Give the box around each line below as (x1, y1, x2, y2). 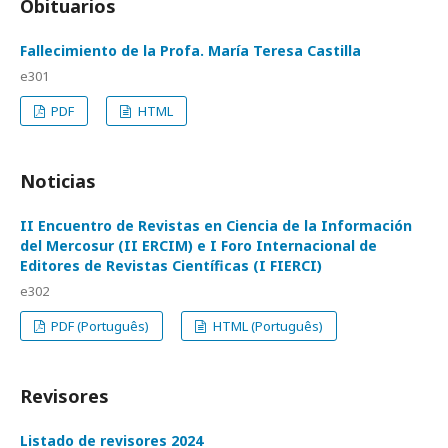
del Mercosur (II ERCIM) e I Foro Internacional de (20, 236, 377, 256)
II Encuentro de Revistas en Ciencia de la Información (20, 216, 412, 236)
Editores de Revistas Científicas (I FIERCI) (20, 256, 322, 276)
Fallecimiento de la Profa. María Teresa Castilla (20, 41, 361, 61)
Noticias (20, 169, 96, 194)
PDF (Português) (48, 317, 150, 336)
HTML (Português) (209, 317, 323, 336)
